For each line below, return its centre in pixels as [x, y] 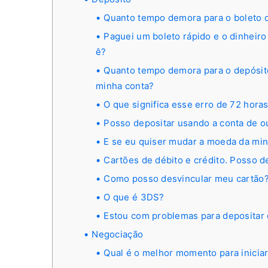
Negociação [118, 234]
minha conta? [125, 86]
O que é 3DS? [134, 197]
